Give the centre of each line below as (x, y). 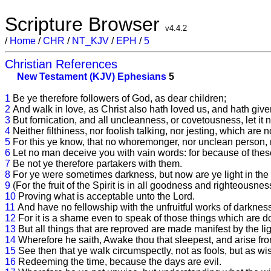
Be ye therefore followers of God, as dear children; (119, 98)
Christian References (61, 64)
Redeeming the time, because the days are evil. (120, 262)
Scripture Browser (85, 24)
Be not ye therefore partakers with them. (97, 164)
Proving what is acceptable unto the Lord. (106, 196)
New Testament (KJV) (66, 77)
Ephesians (142, 77)
